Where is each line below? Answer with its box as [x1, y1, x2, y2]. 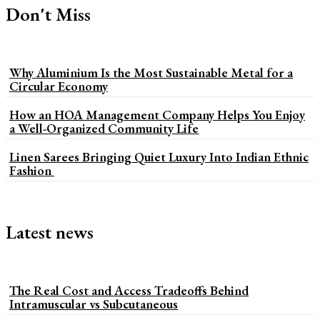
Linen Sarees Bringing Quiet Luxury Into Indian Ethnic [9, 148, 309, 165]
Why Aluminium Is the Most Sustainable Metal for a [9, 64, 293, 81]
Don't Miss [6, 1, 91, 26]
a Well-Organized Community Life [9, 119, 199, 136]
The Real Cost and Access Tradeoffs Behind [9, 281, 249, 299]
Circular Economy [9, 77, 108, 94]
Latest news [6, 219, 94, 244]
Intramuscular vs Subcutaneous [9, 295, 178, 312]
